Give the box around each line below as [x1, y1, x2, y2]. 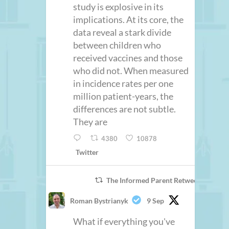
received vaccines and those [73, 52, 183, 64]
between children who [73, 39, 162, 51]
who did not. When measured [73, 65, 189, 77]
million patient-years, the [73, 90, 174, 102]
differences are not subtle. [73, 103, 176, 115]
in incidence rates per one [73, 78, 174, 89]
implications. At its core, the [73, 14, 184, 26]
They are [73, 116, 108, 128]
